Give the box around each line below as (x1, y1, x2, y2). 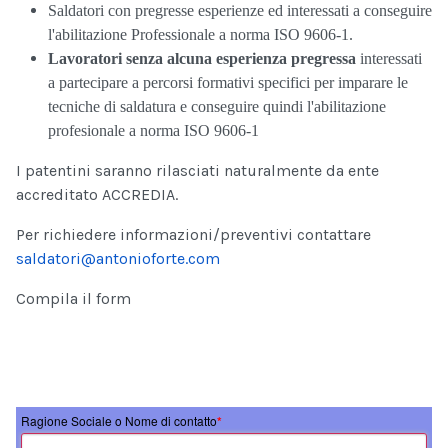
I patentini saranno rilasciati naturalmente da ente (16, 161, 379, 181)
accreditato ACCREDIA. (16, 185, 178, 205)
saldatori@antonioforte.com (16, 249, 220, 269)
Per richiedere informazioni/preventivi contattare (16, 225, 371, 245)
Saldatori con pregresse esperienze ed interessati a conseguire (48, 2, 432, 20)
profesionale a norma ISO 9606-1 (48, 122, 259, 140)
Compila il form (16, 289, 131, 309)
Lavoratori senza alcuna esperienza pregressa (48, 50, 360, 68)
